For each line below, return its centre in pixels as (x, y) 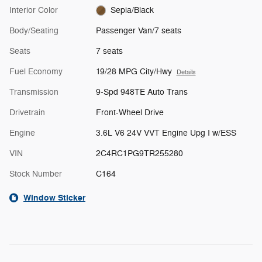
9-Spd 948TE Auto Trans (142, 92)
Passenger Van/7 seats (138, 30)
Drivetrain (27, 112)
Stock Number (36, 174)
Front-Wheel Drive (130, 112)
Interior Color (34, 10)
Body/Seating (34, 30)
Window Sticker (54, 198)
